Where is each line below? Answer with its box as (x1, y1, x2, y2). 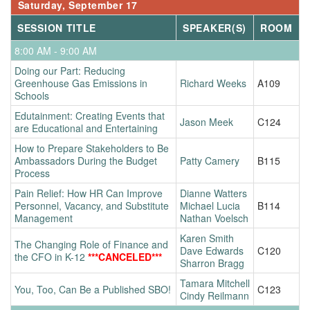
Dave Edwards (180, 243, 244, 257)
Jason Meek (180, 114, 233, 129)
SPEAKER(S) (183, 20, 247, 35)
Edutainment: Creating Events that (15, 108, 165, 122)
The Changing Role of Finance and (15, 237, 168, 251)
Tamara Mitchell (180, 275, 250, 290)
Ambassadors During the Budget (15, 153, 157, 167)
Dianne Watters (180, 185, 247, 200)
